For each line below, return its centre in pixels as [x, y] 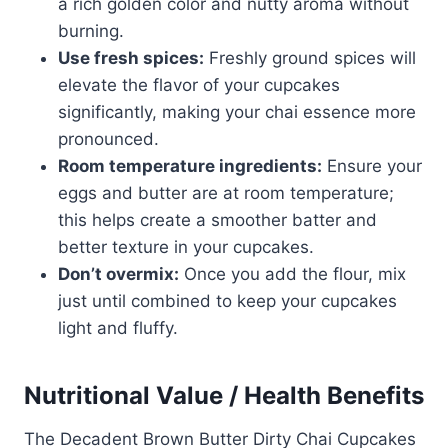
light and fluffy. [118, 328]
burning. [91, 31]
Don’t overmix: [118, 274]
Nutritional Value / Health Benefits [224, 396]
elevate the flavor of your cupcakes [199, 85]
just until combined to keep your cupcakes [227, 301]
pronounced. [108, 139]
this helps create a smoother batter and [217, 220]
